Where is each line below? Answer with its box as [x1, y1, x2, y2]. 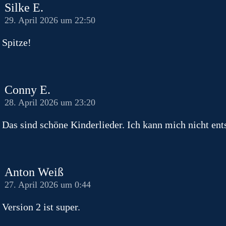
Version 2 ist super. [2, 201, 80, 212]
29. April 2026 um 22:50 [5, 15, 95, 25]
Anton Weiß [5, 165, 64, 179]
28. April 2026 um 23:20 [5, 97, 95, 107]
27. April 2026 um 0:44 [5, 179, 91, 190]
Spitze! [2, 36, 31, 48]
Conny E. [5, 83, 50, 96]
